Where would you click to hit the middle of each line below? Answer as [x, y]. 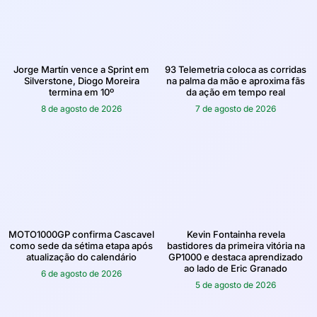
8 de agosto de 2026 [81, 108]
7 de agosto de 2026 [236, 108]
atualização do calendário [81, 257]
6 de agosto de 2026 [81, 273]
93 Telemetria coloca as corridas [236, 69]
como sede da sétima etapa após [81, 245]
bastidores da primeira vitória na [236, 245]
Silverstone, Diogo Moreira [81, 80]
